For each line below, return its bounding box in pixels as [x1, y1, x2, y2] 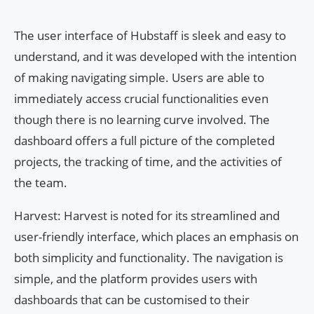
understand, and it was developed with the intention [14, 48, 296, 64]
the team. [14, 174, 67, 191]
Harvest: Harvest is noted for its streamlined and [14, 207, 280, 224]
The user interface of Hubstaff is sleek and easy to [14, 27, 286, 43]
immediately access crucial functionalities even [14, 90, 268, 107]
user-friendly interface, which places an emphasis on [14, 228, 299, 245]
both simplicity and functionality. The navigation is [14, 249, 283, 266]
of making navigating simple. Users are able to [14, 69, 264, 86]
